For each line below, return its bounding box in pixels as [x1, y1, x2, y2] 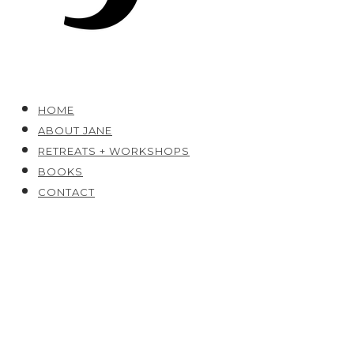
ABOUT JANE [38, 124, 112, 137]
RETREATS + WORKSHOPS [38, 145, 190, 157]
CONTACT [38, 186, 95, 198]
